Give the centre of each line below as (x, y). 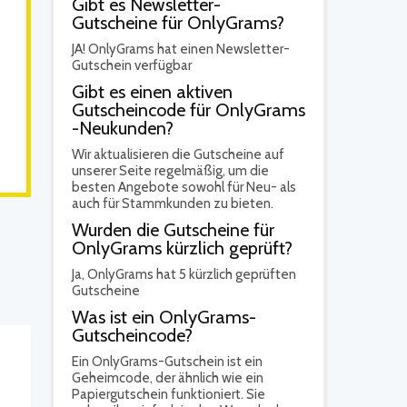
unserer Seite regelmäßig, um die (170, 171)
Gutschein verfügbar (132, 65)
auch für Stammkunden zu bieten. (173, 203)
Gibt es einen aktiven (152, 92)
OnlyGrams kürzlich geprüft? (182, 248)
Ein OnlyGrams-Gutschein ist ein (167, 362)
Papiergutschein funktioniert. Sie (169, 394)
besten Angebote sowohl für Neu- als (184, 187)
